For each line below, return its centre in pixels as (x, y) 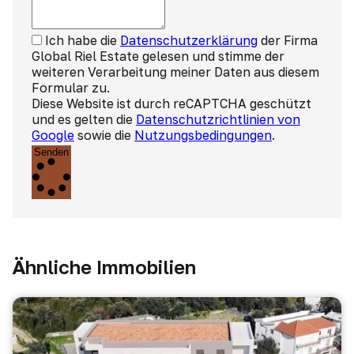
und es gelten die (84, 119)
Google (53, 135)
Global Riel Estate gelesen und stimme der (158, 56)
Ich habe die (83, 40)
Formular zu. (71, 88)
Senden (51, 152)
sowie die (104, 135)
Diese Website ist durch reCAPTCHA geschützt (171, 104)
